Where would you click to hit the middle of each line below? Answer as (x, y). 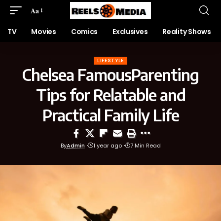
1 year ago (107, 146)
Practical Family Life (110, 115)
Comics (84, 32)
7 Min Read (145, 146)
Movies (44, 32)
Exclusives (130, 32)
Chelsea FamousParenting (110, 74)
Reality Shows (187, 32)
